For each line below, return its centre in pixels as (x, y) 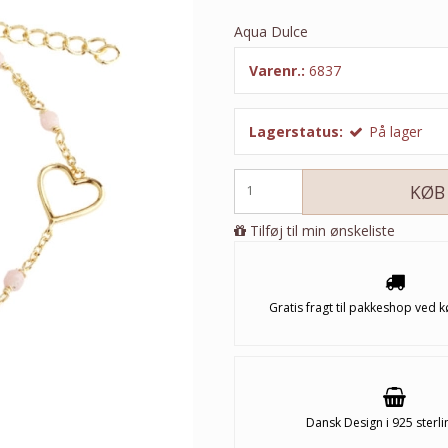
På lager (395, 132)
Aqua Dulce (271, 32)
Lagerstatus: (296, 132)
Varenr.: (277, 71)
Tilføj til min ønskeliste (322, 230)
